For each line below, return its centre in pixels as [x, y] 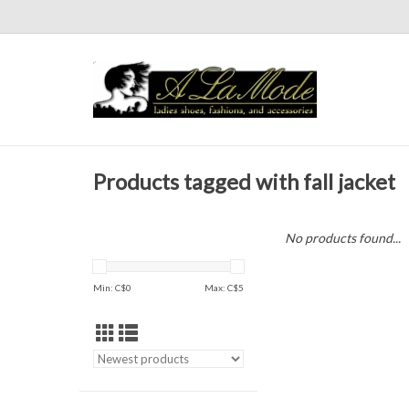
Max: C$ [221, 288]
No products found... [343, 238]
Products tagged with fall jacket [244, 182]
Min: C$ [110, 288]
